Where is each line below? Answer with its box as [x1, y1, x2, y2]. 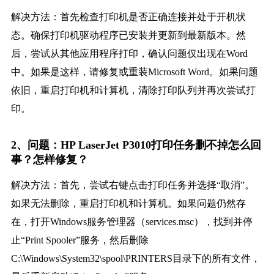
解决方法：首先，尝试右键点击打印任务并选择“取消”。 [10, 180, 254, 191]
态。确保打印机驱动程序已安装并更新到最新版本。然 [10, 30, 246, 41]
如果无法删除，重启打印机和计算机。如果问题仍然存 [10, 198, 246, 209]
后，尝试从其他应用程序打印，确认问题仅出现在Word [10, 48, 248, 59]
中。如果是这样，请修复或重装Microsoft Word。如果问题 [10, 67, 258, 78]
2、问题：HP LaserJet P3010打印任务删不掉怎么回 [10, 139, 261, 152]
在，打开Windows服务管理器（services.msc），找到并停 [10, 217, 253, 228]
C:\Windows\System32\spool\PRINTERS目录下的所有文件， [10, 253, 261, 264]
